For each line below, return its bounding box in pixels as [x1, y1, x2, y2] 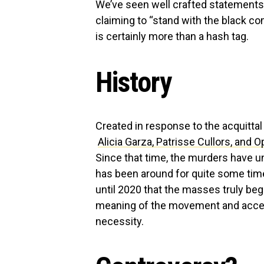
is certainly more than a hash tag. [95, 30, 249, 42]
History [95, 65, 172, 99]
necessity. [95, 215, 144, 227]
